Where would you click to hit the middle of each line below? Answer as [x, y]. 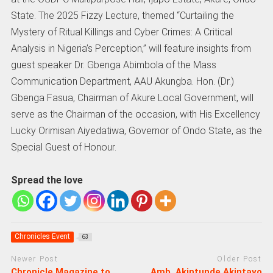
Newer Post [34, 259]
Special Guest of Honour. [63, 147]
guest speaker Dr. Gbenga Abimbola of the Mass [113, 65]
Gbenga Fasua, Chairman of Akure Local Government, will [132, 97]
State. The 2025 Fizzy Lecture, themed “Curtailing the [122, 15]
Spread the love [47, 180]
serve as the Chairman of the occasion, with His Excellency [135, 114]
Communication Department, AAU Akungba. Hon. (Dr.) [122, 81]
